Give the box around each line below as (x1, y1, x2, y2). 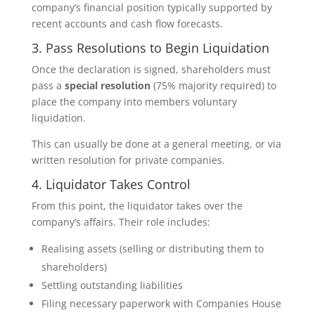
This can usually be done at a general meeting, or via (31, 137, 281, 150)
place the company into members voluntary (31, 95, 237, 108)
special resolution (64, 79, 150, 92)
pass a (31, 79, 65, 92)
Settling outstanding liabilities (41, 278, 183, 292)
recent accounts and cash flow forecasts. (31, 17, 223, 30)
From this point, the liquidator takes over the (31, 199, 243, 212)
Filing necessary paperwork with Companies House (41, 297, 281, 310)
